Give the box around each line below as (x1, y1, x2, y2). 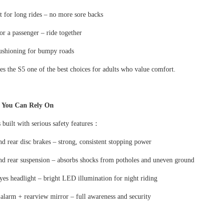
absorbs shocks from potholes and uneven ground (57, 156, 194, 164)
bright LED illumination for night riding (43, 175, 157, 183)
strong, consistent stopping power (58, 138, 151, 146)
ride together (46, 29, 82, 37)
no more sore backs (49, 11, 103, 19)
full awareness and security (75, 193, 151, 201)
